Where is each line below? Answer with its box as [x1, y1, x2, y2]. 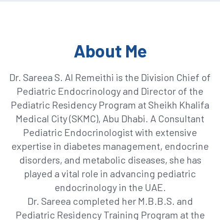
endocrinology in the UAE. [54, 181, 166, 193]
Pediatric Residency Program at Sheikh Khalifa [11, 99, 209, 111]
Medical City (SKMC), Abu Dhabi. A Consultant [16, 112, 204, 125]
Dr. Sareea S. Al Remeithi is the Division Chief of [9, 71, 211, 83]
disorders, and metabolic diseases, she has [19, 154, 201, 166]
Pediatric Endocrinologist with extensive [23, 126, 197, 138]
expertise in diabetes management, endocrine [11, 140, 209, 152]
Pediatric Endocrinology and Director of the [17, 85, 203, 97]
